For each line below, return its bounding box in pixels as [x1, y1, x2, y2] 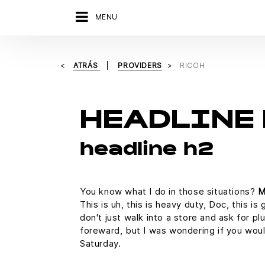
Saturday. [80, 237, 121, 249]
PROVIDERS [118, 61, 162, 70]
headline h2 [80, 141, 214, 160]
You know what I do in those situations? [80, 185, 258, 197]
